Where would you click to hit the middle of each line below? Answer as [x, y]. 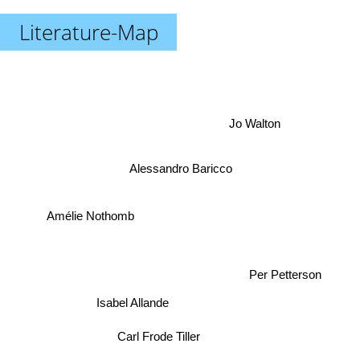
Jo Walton [254, 121]
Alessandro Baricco [179, 168]
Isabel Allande [135, 298]
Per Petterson [282, 264]
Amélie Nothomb [92, 207]
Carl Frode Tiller [158, 338]
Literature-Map [88, 32]
